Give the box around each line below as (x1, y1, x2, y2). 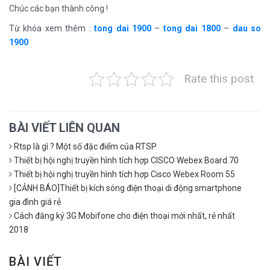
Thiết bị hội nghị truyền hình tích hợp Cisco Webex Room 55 (14, 169, 235, 179)
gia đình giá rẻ (9, 196, 61, 207)
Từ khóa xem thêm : (9, 23, 95, 33)
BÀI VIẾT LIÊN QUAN (9, 120, 120, 135)
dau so (232, 23, 262, 33)
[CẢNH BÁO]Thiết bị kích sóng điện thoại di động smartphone (14, 183, 242, 193)
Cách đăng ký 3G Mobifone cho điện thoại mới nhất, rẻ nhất (14, 210, 235, 221)
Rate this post (184, 72, 254, 86)
